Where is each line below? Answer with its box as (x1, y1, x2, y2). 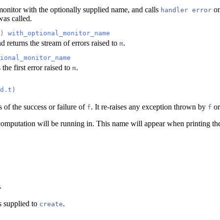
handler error (161, 6, 212, 14)
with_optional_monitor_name (8, 29, 110, 37)
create (39, 200, 63, 208)
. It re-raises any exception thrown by (91, 102, 208, 111)
